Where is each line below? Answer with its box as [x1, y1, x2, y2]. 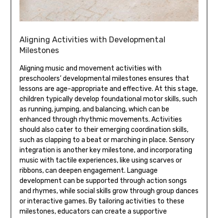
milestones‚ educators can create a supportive [19, 207, 167, 216]
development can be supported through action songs [19, 176, 187, 185]
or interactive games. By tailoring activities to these [19, 197, 184, 205]
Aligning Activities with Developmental [19, 35, 165, 44]
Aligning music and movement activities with [19, 64, 162, 73]
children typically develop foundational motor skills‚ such [19, 94, 197, 103]
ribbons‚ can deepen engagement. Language [19, 166, 158, 175]
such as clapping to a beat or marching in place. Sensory [19, 135, 195, 144]
